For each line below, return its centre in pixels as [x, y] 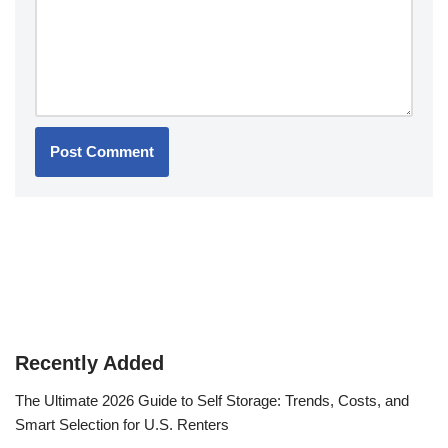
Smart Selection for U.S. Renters [122, 425]
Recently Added [89, 363]
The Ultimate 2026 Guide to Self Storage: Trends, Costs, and [212, 401]
